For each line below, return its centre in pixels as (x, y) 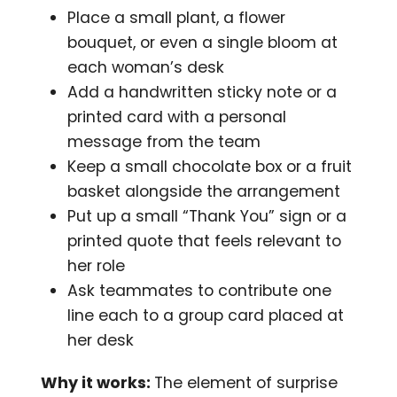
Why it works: (98, 382)
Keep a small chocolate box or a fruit (210, 166)
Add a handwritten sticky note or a (202, 92)
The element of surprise (246, 382)
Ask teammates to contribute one (200, 290)
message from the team (164, 141)
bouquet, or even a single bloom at (203, 42)
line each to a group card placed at (206, 315)
